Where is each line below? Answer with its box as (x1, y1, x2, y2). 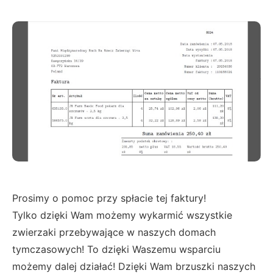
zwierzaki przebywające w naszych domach (12, 225, 216, 238)
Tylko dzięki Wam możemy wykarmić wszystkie (12, 208, 232, 221)
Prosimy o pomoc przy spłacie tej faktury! (12, 191, 206, 204)
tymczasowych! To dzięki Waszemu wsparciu (12, 243, 221, 255)
